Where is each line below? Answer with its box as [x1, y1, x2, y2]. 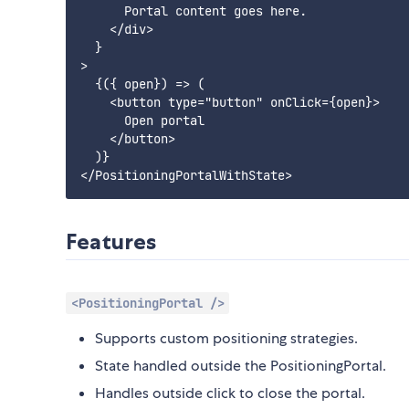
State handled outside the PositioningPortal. [95, 356, 386, 376]
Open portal [80, 112, 204, 130]
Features [66, 228, 156, 256]
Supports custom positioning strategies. [95, 329, 358, 349]
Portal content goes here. [80, 3, 307, 20]
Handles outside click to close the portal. [95, 383, 365, 404]
